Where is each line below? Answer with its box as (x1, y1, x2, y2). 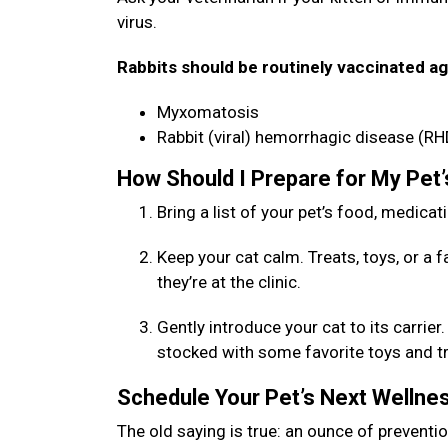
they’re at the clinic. (157, 272, 309, 292)
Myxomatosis (157, 102, 259, 122)
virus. (117, 12, 165, 32)
